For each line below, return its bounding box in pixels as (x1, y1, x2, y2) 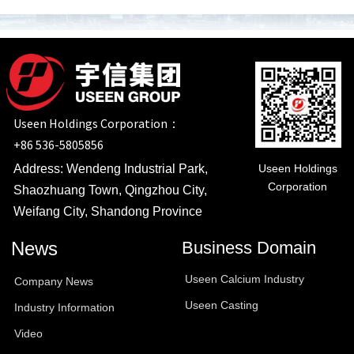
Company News (14, 274, 93, 288)
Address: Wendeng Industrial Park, (13, 161, 208, 175)
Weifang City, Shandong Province (13, 204, 202, 218)
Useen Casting (185, 298, 258, 311)
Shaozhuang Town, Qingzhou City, (13, 183, 207, 197)
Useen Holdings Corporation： (13, 115, 180, 131)
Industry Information (14, 300, 115, 314)
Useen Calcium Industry (185, 272, 304, 285)
